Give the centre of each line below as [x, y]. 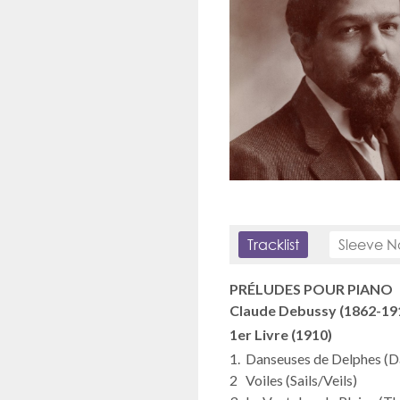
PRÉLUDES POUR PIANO [311, 288]
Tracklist [273, 244]
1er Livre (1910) [281, 334]
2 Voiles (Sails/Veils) [293, 379]
